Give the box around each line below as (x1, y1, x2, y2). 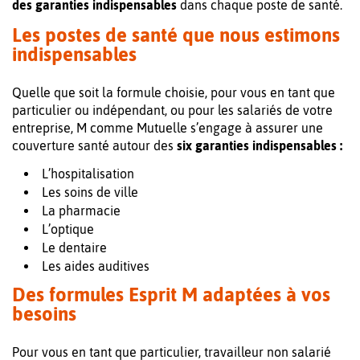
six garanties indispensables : (177, 138, 342, 153)
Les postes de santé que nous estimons (12, 24, 340, 47)
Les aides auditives (42, 259, 149, 274)
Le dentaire (42, 240, 107, 256)
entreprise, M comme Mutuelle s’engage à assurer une (12, 121, 323, 136)
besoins (12, 303, 76, 325)
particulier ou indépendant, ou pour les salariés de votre (12, 103, 333, 118)
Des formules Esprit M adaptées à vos (12, 284, 330, 306)
